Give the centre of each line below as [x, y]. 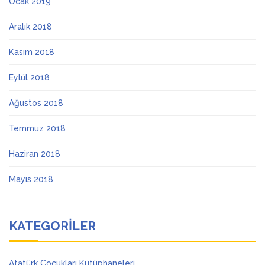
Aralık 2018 [30, 27]
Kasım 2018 [32, 52]
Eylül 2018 [29, 78]
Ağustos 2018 [36, 103]
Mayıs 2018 [31, 180]
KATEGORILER [52, 226]
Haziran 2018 [35, 154]
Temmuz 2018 [37, 129]
